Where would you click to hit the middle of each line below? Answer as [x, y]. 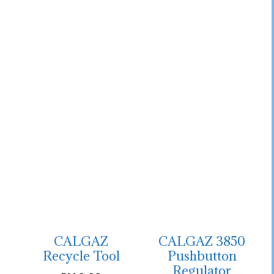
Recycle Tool [81, 256]
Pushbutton [202, 256]
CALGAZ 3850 [202, 242]
